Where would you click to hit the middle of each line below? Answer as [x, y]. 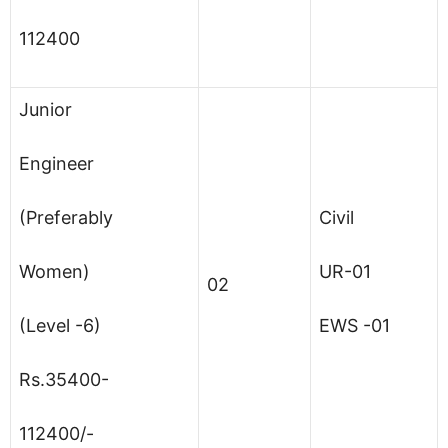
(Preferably [66, 217]
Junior [45, 109]
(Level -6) [60, 325]
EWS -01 [354, 325]
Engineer [56, 163]
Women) [54, 271]
